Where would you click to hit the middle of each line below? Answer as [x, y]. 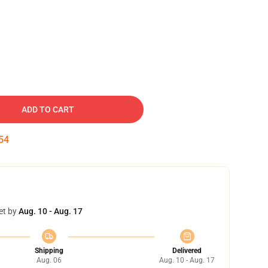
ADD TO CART [48, 109]
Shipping [49, 251]
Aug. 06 [49, 260]
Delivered [187, 251]
